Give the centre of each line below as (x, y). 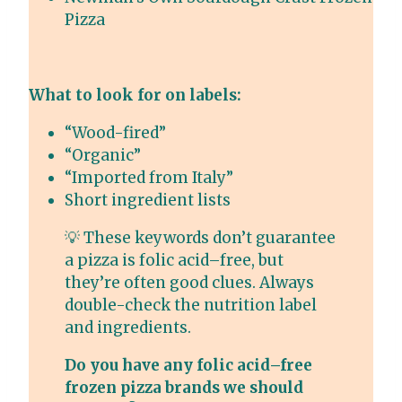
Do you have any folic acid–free (188, 366)
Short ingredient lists (148, 201)
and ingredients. (128, 328)
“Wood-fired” (115, 133)
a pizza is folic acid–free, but (174, 261)
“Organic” (103, 156)
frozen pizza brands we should (184, 388)
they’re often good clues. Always (189, 283)
